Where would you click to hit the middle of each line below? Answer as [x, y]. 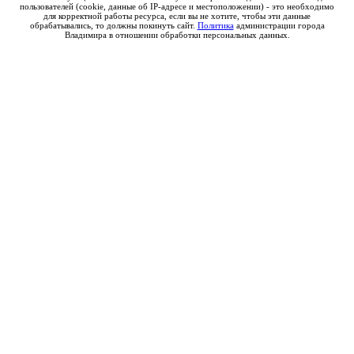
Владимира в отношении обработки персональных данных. [177, 34]
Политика [215, 25]
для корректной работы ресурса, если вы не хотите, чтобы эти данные [177, 15]
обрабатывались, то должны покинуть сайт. [113, 25]
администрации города [279, 25]
